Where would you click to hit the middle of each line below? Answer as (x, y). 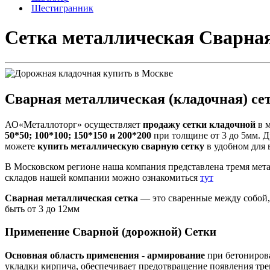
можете (21, 146)
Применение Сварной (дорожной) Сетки (111, 232)
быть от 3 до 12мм (42, 209)
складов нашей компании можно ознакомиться (102, 177)
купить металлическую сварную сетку (121, 146)
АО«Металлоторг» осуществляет (74, 124)
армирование (177, 256)
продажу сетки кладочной (199, 124)
